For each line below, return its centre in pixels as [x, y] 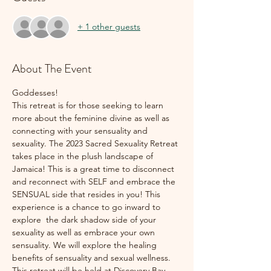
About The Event [52, 68]
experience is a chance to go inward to [87, 207]
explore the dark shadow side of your [85, 219]
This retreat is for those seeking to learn [89, 105]
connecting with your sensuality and [81, 130]
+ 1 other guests [109, 27]
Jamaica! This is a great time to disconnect [94, 168]
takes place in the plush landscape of [84, 156]
